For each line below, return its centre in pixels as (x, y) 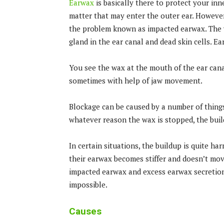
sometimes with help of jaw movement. (136, 80)
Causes (85, 211)
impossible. (88, 184)
